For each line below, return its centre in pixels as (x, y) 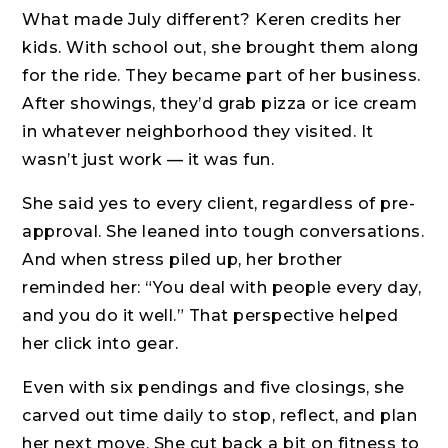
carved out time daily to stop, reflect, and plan (220, 416)
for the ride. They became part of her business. (221, 76)
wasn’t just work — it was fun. (148, 160)
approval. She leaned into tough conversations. (223, 232)
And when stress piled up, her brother (182, 260)
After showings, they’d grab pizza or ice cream (220, 104)
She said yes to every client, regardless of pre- (219, 204)
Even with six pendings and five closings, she (213, 388)
